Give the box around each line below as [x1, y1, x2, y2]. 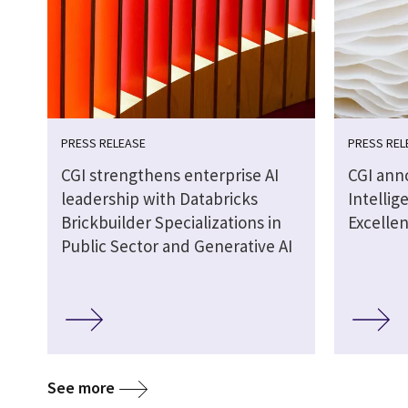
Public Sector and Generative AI [61, 235, 292, 258]
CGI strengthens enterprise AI [61, 164, 279, 187]
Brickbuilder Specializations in [61, 211, 281, 234]
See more [47, 376, 115, 398]
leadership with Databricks [61, 188, 258, 210]
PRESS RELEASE [61, 135, 146, 152]
